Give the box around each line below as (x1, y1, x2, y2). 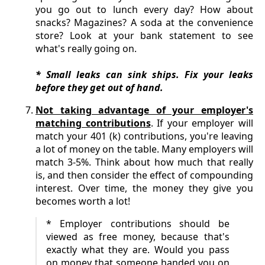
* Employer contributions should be (46, 216, 230, 230)
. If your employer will (150, 116, 254, 130)
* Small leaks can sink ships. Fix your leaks (35, 67, 253, 81)
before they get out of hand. (35, 80, 163, 94)
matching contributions (35, 116, 151, 130)
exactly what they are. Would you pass (46, 243, 230, 256)
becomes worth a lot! (35, 194, 130, 208)
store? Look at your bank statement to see (35, 28, 253, 42)
